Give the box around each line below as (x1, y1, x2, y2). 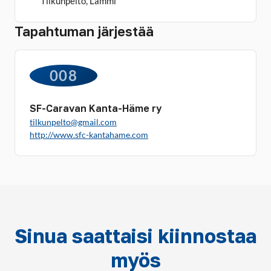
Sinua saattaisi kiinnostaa (15, 224, 256, 247)
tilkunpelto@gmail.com (30, 117, 117, 127)
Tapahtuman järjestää (15, 23, 154, 39)
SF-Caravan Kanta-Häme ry (30, 102, 162, 114)
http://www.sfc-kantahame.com (30, 129, 148, 140)
